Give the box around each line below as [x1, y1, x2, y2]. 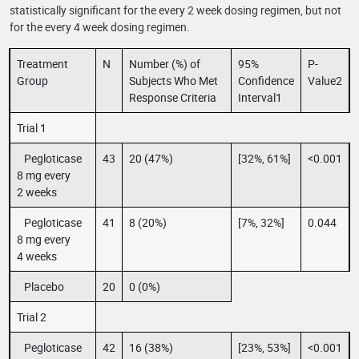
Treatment [17, 56, 68, 71]
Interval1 [238, 90, 282, 105]
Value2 [308, 73, 342, 88]
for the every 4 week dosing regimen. [10, 19, 190, 34]
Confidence [238, 73, 294, 88]
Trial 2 [17, 309, 46, 325]
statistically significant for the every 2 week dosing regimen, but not [10, 2, 341, 18]
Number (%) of [129, 56, 200, 71]
